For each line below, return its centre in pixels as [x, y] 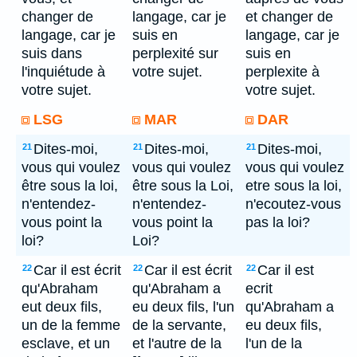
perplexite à [282, 72]
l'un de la [274, 343]
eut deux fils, [62, 307]
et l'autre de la [177, 343]
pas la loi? [278, 222]
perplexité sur [175, 53]
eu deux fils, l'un [183, 307]
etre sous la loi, [294, 186]
